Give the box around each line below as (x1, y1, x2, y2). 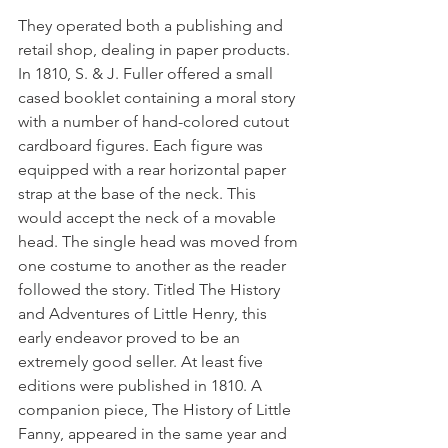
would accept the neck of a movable (18, 207, 280, 227)
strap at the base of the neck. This (18, 183, 260, 203)
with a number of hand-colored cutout (18, 111, 293, 131)
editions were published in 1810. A (18, 375, 266, 395)
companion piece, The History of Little (18, 399, 295, 419)
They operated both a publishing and (18, 15, 287, 35)
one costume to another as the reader (18, 255, 290, 275)
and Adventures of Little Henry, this (18, 303, 271, 323)
